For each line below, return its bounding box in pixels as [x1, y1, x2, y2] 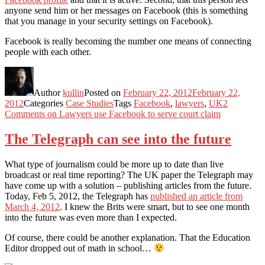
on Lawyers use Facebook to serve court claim [45, 108, 221, 119]
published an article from [150, 190, 243, 201]
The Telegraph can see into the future [5, 131, 231, 147]
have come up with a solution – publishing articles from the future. [5, 180, 251, 190]
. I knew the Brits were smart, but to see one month [60, 201, 250, 212]
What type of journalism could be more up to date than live [5, 159, 224, 169]
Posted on [84, 87, 123, 98]
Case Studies [66, 98, 114, 108]
